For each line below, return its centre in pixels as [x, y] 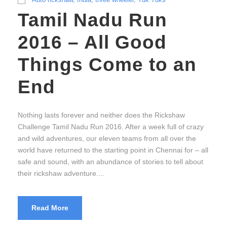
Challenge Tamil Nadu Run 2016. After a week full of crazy [111, 127]
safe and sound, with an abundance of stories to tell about [110, 162]
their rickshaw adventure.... [61, 174]
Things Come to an [107, 65]
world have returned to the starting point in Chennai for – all [113, 150]
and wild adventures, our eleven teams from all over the [107, 139]
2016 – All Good [92, 43]
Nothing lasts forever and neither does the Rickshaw [101, 115]
